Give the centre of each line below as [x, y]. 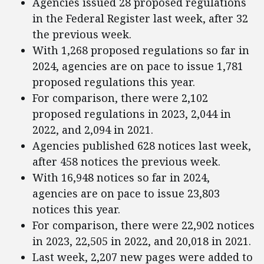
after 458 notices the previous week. [126, 162]
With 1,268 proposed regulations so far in [141, 50]
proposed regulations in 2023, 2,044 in [132, 114]
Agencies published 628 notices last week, [142, 146]
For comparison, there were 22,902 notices [143, 225]
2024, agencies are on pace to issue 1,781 [138, 66]
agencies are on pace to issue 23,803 [126, 194]
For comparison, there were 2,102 [120, 98]
